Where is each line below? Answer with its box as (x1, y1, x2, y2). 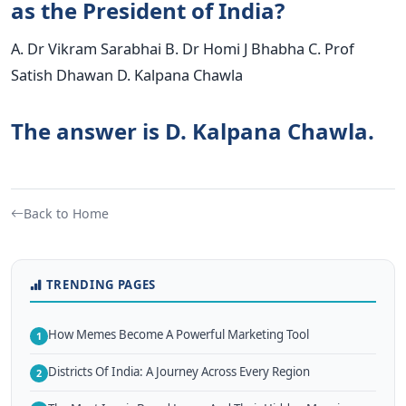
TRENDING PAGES (45, 276, 156, 294)
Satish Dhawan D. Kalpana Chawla (11, 64, 243, 86)
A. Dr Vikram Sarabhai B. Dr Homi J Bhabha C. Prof (11, 38, 354, 60)
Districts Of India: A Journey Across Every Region (48, 362, 310, 380)
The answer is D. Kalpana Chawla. (11, 116, 374, 147)
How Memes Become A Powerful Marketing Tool (48, 325, 309, 343)
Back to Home (24, 205, 109, 223)
